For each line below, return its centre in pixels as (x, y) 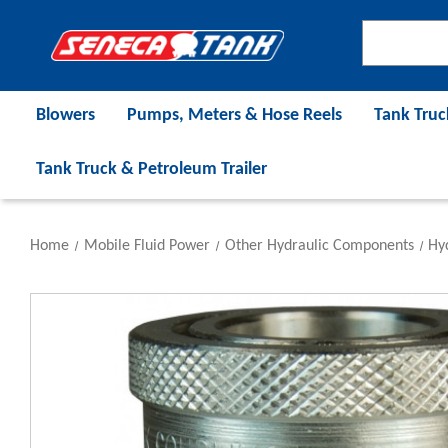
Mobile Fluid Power (146, 245)
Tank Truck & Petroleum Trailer (151, 169)
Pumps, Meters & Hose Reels (234, 115)
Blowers (65, 115)
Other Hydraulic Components (319, 245)
